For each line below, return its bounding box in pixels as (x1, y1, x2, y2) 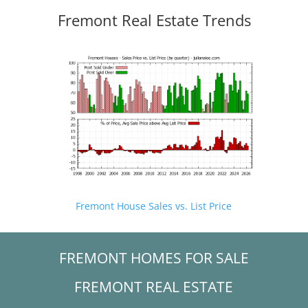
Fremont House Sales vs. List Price (76, 199, 232, 212)
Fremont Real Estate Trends (57, 9, 251, 30)
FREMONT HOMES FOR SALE (58, 247, 249, 267)
